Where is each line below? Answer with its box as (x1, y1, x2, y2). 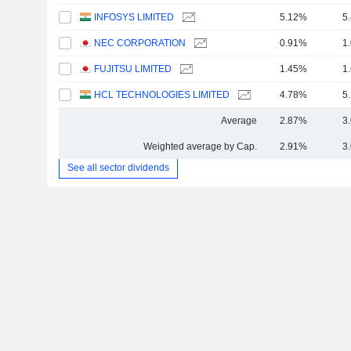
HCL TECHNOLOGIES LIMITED (94, 89, 230, 101)
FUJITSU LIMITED (94, 63, 172, 75)
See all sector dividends (67, 161, 169, 173)
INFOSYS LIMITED (94, 12, 175, 24)
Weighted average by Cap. (143, 141, 257, 153)
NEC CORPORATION (94, 38, 186, 49)
